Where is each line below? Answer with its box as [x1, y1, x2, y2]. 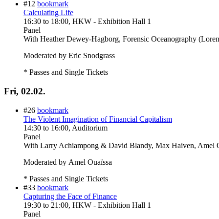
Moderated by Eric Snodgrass [23, 51, 115, 60]
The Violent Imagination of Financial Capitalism [23, 114, 172, 123]
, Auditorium [68, 123, 108, 132]
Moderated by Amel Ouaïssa [23, 157, 112, 166]
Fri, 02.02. [4, 86, 45, 97]
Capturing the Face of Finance [23, 192, 117, 200]
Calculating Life [23, 8, 73, 17]
